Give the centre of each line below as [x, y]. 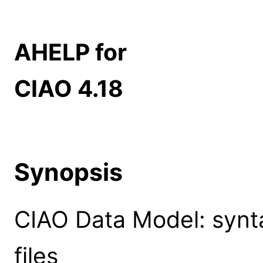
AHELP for [70, 52]
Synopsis [68, 172]
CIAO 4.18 [69, 89]
